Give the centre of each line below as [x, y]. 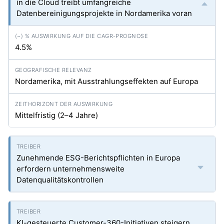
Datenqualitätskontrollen [60, 180]
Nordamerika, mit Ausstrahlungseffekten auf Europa [106, 81]
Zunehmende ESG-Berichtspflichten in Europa [98, 158]
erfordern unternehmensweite [70, 169]
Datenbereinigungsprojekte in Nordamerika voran [104, 13]
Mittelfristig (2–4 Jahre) [56, 115]
